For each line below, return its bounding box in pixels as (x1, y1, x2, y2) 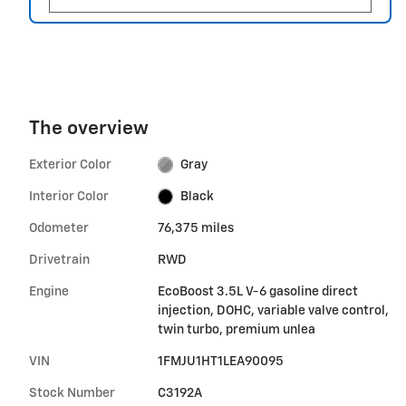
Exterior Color (29, 158, 111, 171)
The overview (29, 119, 149, 139)
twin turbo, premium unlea (157, 323, 315, 336)
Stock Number (29, 386, 115, 400)
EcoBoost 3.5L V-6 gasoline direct (157, 285, 357, 298)
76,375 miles (157, 221, 234, 235)
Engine (29, 285, 69, 298)
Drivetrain (29, 253, 90, 266)
